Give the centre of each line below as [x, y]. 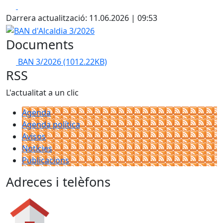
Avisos [34, 136]
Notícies [37, 148]
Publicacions [46, 160]
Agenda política [51, 124]
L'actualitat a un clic [42, 92]
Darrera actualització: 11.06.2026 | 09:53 [82, 18]
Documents [40, 44]
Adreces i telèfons [58, 181]
